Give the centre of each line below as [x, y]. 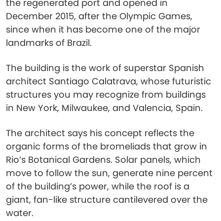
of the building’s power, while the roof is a [98, 186]
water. [20, 213]
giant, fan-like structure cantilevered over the [107, 200]
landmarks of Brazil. [49, 43]
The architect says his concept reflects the [100, 133]
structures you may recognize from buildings [106, 94]
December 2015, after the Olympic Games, [99, 16]
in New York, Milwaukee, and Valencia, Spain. [104, 108]
